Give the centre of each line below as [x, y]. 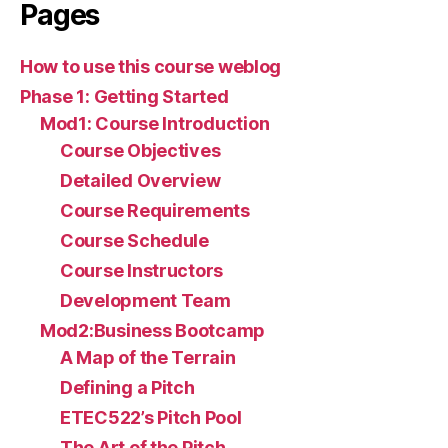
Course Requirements [155, 210]
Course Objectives [140, 150]
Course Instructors [142, 270]
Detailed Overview [140, 180]
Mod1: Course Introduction [155, 123]
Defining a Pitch [127, 387]
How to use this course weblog [151, 66]
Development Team [145, 300]
